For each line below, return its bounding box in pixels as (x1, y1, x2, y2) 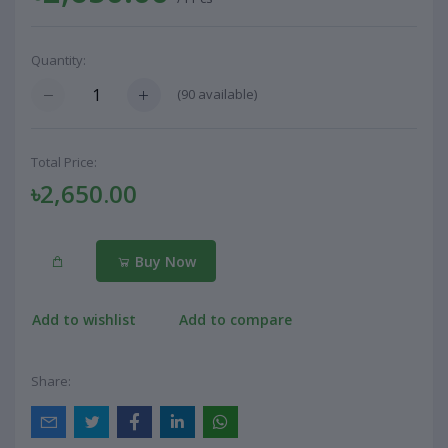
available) (195, 85, 257, 104)
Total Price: (31, 153, 97, 172)
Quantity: (31, 50, 86, 69)
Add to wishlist (32, 309, 136, 329)
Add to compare (179, 309, 293, 329)
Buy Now (130, 251, 196, 271)
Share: (31, 372, 71, 391)
